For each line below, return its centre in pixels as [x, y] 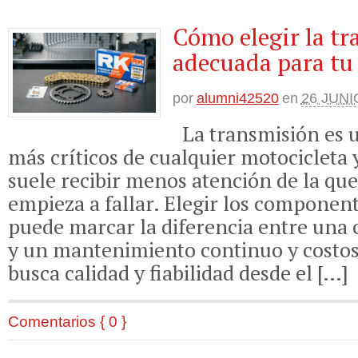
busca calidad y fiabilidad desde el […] [178, 272]
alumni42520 [237, 99]
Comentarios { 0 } [67, 322]
